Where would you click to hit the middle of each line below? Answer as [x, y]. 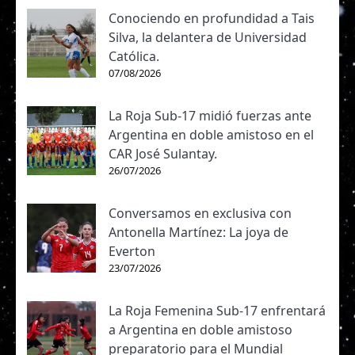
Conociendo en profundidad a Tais [212, 19]
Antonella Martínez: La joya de [198, 233]
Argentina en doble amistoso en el [211, 135]
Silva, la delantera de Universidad [208, 38]
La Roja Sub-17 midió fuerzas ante [210, 116]
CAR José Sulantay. [163, 154]
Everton [132, 252]
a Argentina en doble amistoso [200, 330]
